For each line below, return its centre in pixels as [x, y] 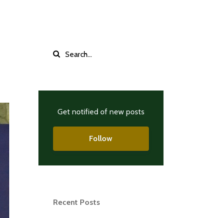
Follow [101, 138]
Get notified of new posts [101, 112]
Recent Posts [76, 202]
